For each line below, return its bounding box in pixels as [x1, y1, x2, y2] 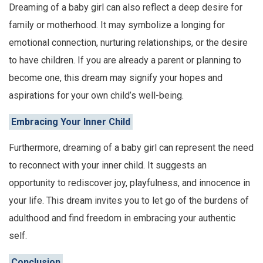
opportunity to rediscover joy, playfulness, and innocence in [9, 177, 250, 189]
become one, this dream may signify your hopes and [9, 72, 222, 84]
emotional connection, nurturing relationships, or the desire [9, 37, 248, 49]
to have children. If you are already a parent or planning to [9, 55, 241, 66]
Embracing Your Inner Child [11, 116, 130, 127]
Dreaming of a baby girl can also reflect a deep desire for [9, 2, 242, 14]
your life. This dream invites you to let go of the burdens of [9, 195, 249, 207]
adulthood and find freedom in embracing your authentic [9, 213, 235, 224]
